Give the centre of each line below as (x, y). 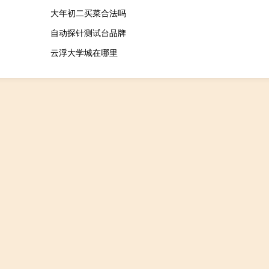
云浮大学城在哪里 (84, 52)
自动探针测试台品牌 (88, 32)
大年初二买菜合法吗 (88, 12)
